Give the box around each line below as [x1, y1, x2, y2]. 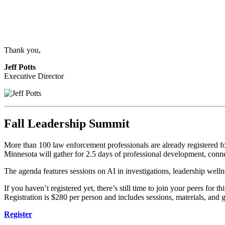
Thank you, [4, 45, 41, 54]
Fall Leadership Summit [4, 117, 130, 130]
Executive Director [4, 71, 66, 80]
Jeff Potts [4, 62, 36, 71]
